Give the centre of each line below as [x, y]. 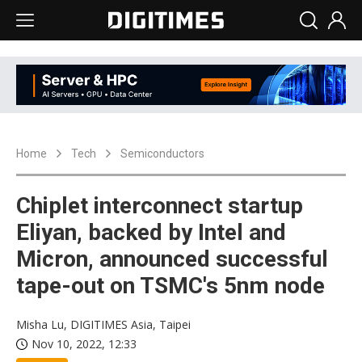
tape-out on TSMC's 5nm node [170, 286]
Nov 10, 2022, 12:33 [84, 344]
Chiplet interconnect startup [160, 206]
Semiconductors [162, 154]
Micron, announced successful [172, 259]
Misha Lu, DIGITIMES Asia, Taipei [103, 325]
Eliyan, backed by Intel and [151, 233]
